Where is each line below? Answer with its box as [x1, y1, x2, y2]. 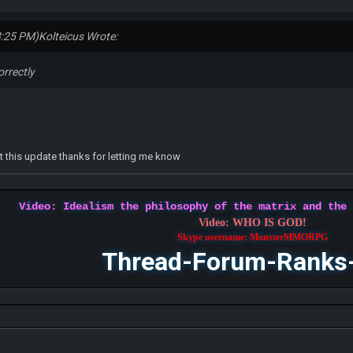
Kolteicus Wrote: [39, 29, 118, 43]
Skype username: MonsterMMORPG [176, 231, 328, 243]
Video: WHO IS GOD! [198, 216, 307, 229]
